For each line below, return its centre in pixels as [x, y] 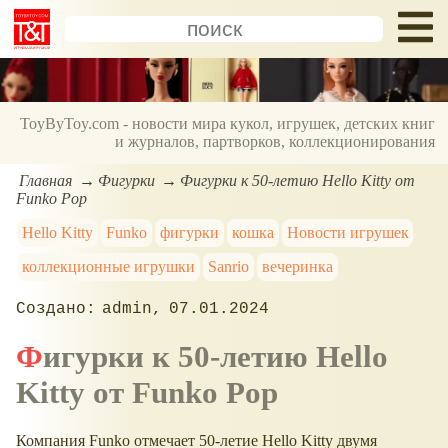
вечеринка [297, 266]
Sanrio [229, 266]
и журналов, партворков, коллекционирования [275, 142]
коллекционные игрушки [109, 266]
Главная [46, 180]
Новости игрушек [347, 232]
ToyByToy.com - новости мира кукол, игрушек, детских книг [228, 124]
